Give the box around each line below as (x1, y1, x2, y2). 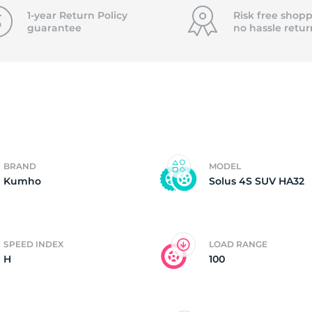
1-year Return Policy (26, 9, 127, 22)
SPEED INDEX (3, 239, 63, 249)
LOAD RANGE (209, 239, 267, 249)
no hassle (233, 22, 284, 34)
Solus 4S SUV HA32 (209, 175, 304, 187)
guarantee (26, 22, 81, 34)
